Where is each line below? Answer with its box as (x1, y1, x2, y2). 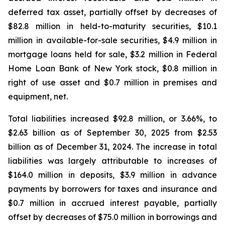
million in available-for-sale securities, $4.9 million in (8, 35, 217, 45)
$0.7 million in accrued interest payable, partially (8, 198, 217, 208)
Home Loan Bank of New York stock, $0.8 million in (8, 63, 217, 73)
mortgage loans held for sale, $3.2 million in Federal (8, 49, 217, 59)
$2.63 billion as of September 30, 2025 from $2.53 (8, 128, 217, 138)
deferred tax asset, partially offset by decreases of (8, 7, 217, 17)
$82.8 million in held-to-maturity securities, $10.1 (8, 21, 217, 31)
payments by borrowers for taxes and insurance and (8, 184, 217, 194)
